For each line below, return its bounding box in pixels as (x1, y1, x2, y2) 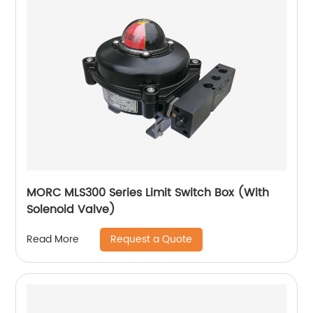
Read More (27, 231, 80, 247)
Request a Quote (110, 231, 193, 247)
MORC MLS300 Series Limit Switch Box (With (27, 183, 270, 202)
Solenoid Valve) (27, 200, 116, 219)
